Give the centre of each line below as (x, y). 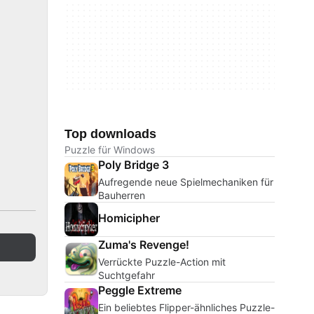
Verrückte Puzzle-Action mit (162, 262)
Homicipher (129, 218)
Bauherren (122, 195)
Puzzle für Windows (110, 150)
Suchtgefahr (127, 275)
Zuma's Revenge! (144, 245)
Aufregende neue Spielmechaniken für (186, 182)
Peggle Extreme (140, 290)
